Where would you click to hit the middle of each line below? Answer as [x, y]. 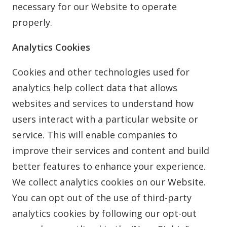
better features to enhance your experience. [109, 166]
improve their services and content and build [111, 150]
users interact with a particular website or [105, 119]
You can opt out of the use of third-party [102, 198]
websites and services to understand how [103, 103]
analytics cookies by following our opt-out [104, 213]
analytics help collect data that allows [95, 88]
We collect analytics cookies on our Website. [109, 182]
